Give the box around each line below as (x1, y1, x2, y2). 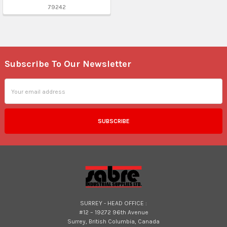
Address (5, 88, 28, 96)
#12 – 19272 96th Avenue (79, 208, 148, 216)
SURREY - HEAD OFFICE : (80, 199, 147, 207)
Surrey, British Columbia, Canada (67, 217, 160, 225)
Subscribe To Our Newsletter (5, 58, 131, 69)
